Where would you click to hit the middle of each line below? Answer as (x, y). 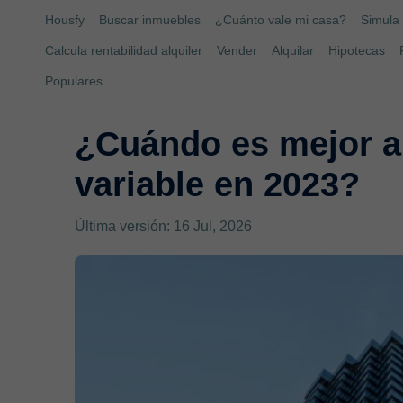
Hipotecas (357, 50)
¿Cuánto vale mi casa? (281, 20)
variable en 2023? (218, 184)
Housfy (65, 20)
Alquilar (293, 50)
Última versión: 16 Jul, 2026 (164, 226)
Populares (74, 81)
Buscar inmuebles (150, 20)
